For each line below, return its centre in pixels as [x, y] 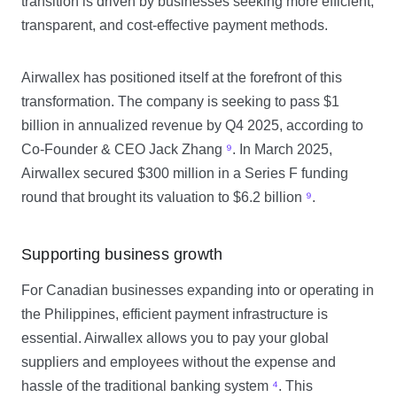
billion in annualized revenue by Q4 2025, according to [192, 125]
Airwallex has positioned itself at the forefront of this [182, 78]
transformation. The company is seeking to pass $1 [180, 101]
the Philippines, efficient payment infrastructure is [175, 314]
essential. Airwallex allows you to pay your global [175, 338]
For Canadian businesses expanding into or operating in [198, 290]
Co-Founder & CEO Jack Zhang [124, 149]
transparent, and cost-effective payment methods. [175, 25]
